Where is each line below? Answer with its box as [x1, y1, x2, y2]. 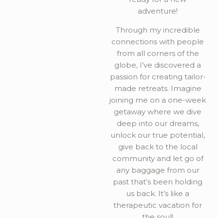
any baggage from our [116, 165, 200, 175]
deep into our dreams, [116, 119, 199, 128]
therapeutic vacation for [113, 200, 202, 210]
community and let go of [112, 154, 203, 163]
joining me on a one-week [109, 95, 206, 105]
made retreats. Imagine [114, 84, 201, 93]
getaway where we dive [114, 107, 201, 116]
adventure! [138, 6, 178, 16]
